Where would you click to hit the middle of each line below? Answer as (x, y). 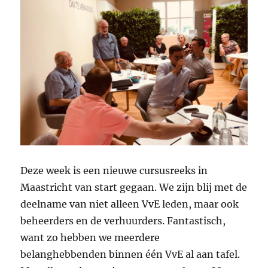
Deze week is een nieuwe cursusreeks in (114, 170)
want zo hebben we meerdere (90, 237)
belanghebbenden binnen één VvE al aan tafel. (130, 254)
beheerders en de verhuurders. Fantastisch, (123, 220)
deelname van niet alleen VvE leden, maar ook (130, 204)
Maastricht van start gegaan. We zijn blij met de (134, 187)
